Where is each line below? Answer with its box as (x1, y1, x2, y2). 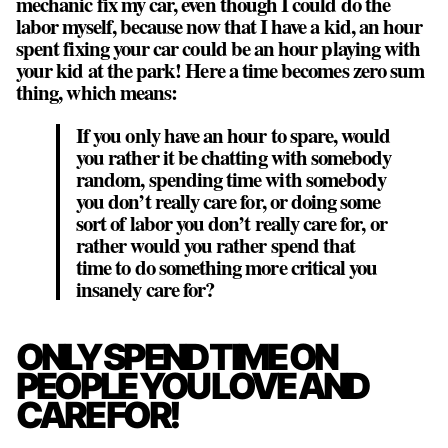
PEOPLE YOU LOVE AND (16, 363, 368, 408)
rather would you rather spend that (76, 229, 356, 260)
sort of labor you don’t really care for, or (76, 207, 387, 238)
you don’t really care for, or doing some (76, 185, 381, 216)
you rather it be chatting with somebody (76, 141, 392, 172)
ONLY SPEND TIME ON (16, 334, 336, 379)
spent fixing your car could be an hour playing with (16, 32, 421, 63)
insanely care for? (76, 273, 215, 304)
